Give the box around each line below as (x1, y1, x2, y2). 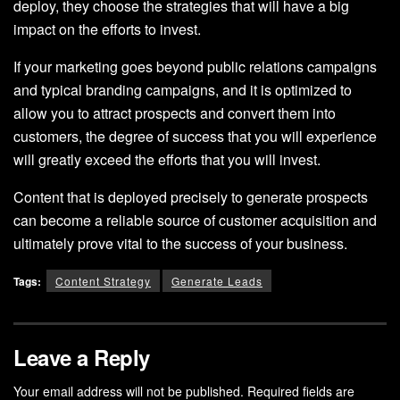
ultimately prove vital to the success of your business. (13, 232, 347, 254)
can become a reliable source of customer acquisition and (13, 209, 377, 230)
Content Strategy (55, 272, 151, 288)
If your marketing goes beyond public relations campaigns (13, 55, 377, 77)
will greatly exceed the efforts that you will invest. (13, 148, 321, 170)
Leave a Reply (13, 341, 150, 372)
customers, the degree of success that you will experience (13, 125, 377, 146)
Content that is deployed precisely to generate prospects (13, 186, 368, 207)
